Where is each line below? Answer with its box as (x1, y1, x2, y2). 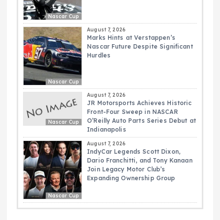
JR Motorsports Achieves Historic (87, 99, 192, 107)
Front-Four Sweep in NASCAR (87, 108, 178, 116)
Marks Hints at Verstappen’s (87, 34, 175, 42)
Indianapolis (87, 126, 126, 134)
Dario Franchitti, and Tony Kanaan (87, 157, 192, 165)
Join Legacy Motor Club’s (87, 165, 165, 173)
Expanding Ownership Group (87, 174, 175, 182)
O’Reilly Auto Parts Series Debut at (87, 117, 196, 125)
